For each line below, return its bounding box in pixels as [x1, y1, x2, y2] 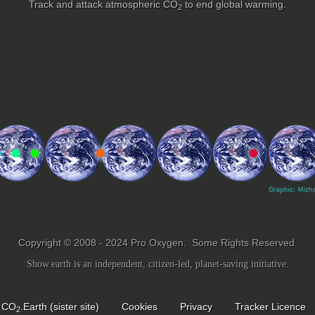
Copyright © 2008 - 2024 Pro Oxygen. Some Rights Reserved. [18, 237, 297, 249]
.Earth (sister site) [20, 301, 99, 313]
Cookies [122, 301, 157, 313]
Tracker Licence [235, 301, 306, 313]
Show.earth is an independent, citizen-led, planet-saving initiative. [26, 259, 289, 270]
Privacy [180, 301, 212, 313]
